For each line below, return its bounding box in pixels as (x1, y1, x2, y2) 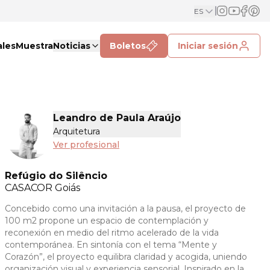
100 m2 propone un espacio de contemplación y (5, 215, 209, 226)
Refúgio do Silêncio (5, 170, 107, 181)
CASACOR (5, 182, 55, 193)
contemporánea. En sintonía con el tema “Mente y (5, 239, 217, 250)
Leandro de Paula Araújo (53, 112, 181, 124)
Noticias (53, 40, 90, 51)
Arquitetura (53, 126, 100, 137)
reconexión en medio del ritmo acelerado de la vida (5, 227, 219, 238)
